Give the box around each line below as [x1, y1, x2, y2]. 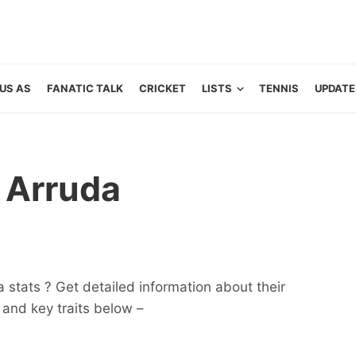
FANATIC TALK [46, 82, 123, 95]
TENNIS [258, 82, 299, 95]
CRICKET [138, 82, 186, 95]
